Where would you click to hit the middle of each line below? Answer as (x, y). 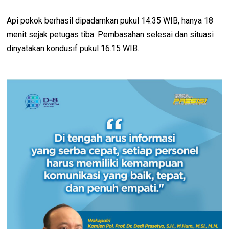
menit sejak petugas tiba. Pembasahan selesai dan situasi (110, 34)
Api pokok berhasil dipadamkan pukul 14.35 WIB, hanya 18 (110, 20)
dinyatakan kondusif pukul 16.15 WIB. (73, 48)
